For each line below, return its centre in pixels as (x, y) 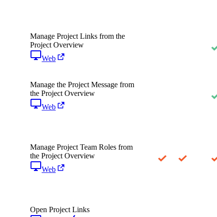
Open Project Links (60, 209)
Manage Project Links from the (77, 36)
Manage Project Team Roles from (81, 147)
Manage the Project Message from (82, 84)
